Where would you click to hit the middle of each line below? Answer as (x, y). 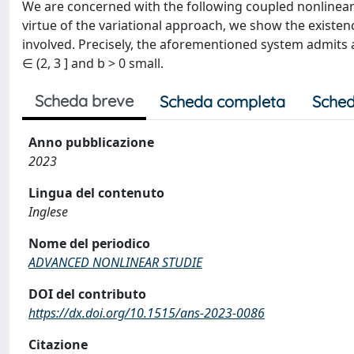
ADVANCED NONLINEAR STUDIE (115, 262)
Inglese (48, 212)
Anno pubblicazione (91, 142)
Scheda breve (84, 101)
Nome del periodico (89, 243)
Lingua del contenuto (96, 193)
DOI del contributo (87, 294)
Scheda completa (222, 102)
